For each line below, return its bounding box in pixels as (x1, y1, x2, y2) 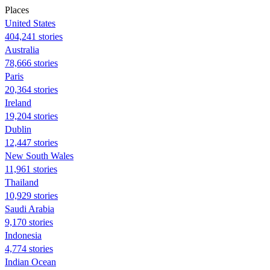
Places (5, 4, 29, 15)
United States (5, 17, 55, 28)
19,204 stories (5, 110, 58, 121)
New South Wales (5, 150, 74, 161)
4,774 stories (5, 243, 53, 254)
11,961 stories (5, 163, 57, 174)
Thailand (5, 177, 39, 187)
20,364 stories (5, 84, 58, 95)
